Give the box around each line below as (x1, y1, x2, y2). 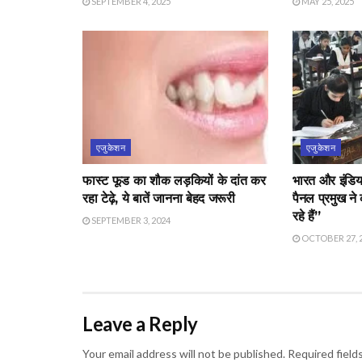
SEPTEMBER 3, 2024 (90, 214, 170, 225)
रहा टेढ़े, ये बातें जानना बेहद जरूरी (82, 190, 235, 206)
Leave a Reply (82, 311, 198, 335)
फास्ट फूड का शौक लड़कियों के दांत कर (82, 172, 266, 188)
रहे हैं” (292, 208, 321, 224)
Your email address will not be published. (82, 346, 285, 360)
